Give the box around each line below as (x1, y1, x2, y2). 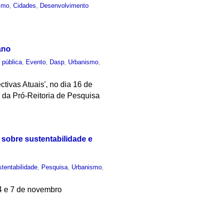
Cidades (13, 2, 36, 10)
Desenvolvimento (40, 2, 89, 10)
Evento (26, 58, 46, 66)
